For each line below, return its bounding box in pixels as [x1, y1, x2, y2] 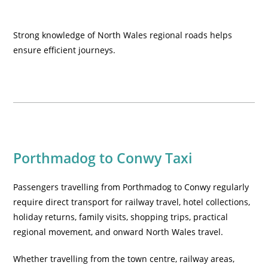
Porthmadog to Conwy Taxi [13, 148, 193, 167]
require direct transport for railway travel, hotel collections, [13, 196, 251, 208]
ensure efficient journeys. [13, 44, 116, 56]
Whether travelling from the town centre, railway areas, [13, 253, 235, 264]
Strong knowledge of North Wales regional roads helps [13, 29, 233, 41]
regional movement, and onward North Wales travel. [13, 226, 224, 237]
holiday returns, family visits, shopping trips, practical [13, 211, 229, 223]
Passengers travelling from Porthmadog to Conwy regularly [13, 181, 249, 193]
